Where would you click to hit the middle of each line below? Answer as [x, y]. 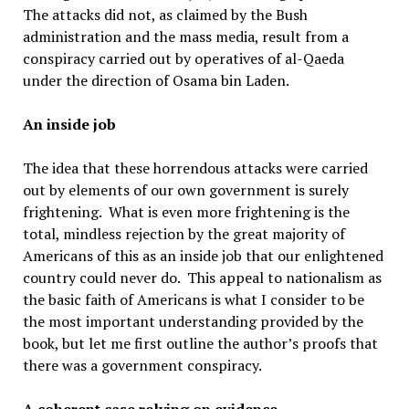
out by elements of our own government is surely [185, 190]
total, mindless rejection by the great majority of [184, 234]
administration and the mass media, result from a [185, 37]
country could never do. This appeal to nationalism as [202, 278]
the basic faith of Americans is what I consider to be [193, 299]
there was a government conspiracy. [142, 365]
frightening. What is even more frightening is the [186, 212]
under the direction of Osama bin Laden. [156, 80]
